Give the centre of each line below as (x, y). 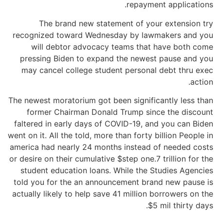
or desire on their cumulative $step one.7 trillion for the (111, 158)
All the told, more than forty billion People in (130, 135)
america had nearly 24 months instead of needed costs (111, 147)
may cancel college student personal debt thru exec (117, 70)
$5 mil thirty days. (181, 205)
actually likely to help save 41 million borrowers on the (113, 193)
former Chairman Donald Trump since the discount (120, 112)
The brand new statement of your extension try (126, 23)
